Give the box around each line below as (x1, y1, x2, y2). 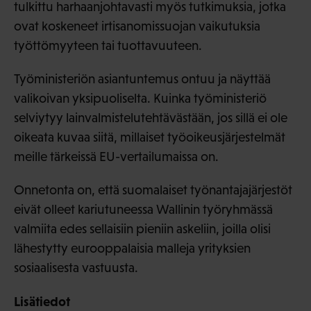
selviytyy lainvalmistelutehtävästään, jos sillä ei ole (14, 110, 287, 125)
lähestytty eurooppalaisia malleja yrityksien (14, 240, 251, 255)
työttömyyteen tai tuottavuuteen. (14, 37, 202, 53)
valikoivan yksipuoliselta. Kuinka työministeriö (14, 90, 267, 106)
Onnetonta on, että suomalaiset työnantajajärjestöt (14, 182, 292, 197)
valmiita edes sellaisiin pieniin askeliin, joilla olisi (14, 221, 271, 236)
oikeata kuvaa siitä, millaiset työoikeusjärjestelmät (14, 129, 285, 144)
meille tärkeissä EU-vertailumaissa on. (14, 149, 219, 164)
